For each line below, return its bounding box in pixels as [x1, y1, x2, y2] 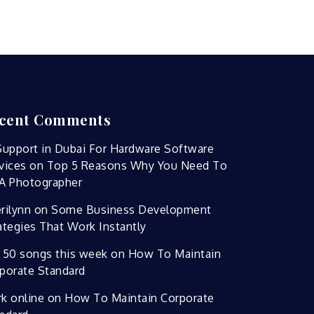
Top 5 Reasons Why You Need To [46, 158, 228, 172]
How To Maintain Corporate [64, 290, 214, 305]
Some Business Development [51, 202, 212, 217]
